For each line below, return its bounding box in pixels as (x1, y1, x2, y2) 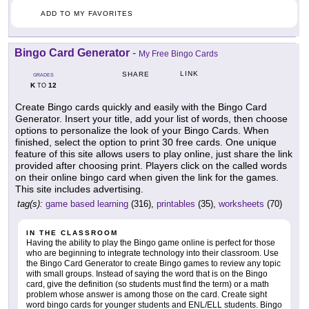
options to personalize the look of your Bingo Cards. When (15, 125, 269, 137)
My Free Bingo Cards (139, 49, 218, 59)
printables (157, 199, 195, 210)
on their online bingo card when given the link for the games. (15, 172, 279, 183)
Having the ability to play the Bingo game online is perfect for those (26, 238, 275, 248)
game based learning (46, 199, 128, 210)
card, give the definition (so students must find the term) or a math (26, 279, 269, 290)
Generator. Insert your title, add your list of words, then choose (15, 113, 288, 125)
